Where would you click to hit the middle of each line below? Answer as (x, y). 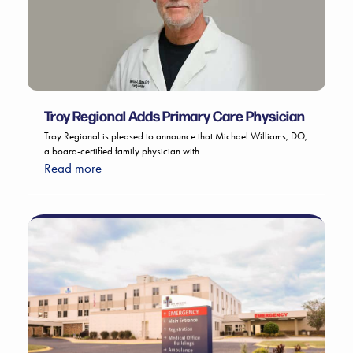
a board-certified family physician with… (125, 151)
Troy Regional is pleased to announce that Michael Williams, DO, (175, 136)
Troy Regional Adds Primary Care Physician (174, 116)
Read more (72, 168)
